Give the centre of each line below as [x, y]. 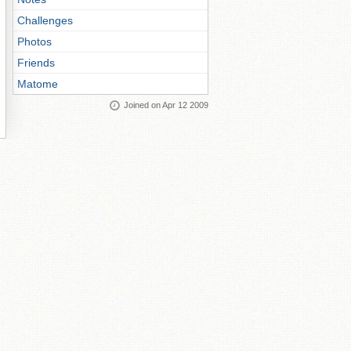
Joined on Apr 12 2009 [166, 105]
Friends [36, 63]
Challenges [45, 20]
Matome [38, 84]
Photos [34, 42]
